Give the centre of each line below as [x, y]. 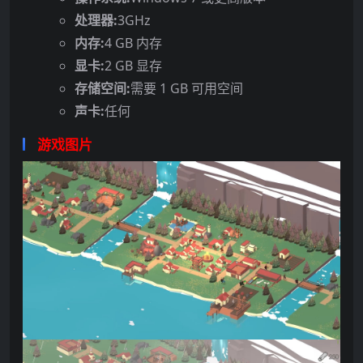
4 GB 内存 [133, 43]
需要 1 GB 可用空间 [187, 88]
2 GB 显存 [133, 65]
